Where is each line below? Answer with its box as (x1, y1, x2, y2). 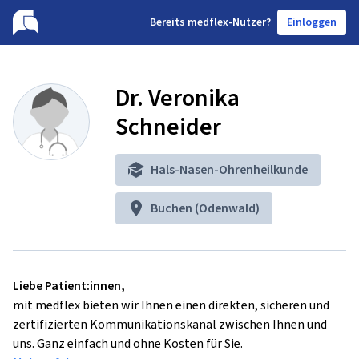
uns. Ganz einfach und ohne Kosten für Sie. (13, 335, 243, 352)
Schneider (115, 111, 221, 143)
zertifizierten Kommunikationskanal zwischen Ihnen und (13, 316, 327, 333)
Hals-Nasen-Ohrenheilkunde (151, 161, 308, 178)
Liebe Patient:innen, (13, 277, 125, 294)
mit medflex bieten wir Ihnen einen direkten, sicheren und (13, 296, 329, 313)
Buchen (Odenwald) (151, 200, 260, 216)
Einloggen (287, 14, 337, 30)
